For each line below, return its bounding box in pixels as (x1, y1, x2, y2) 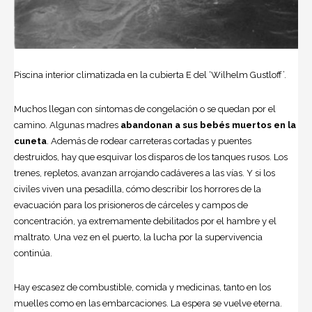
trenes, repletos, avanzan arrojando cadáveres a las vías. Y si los (14, 167, 275, 178)
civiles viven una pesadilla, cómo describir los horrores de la (14, 183, 261, 194)
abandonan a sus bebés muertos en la (120, 119, 296, 130)
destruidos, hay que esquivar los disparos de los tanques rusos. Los (14, 151, 288, 162)
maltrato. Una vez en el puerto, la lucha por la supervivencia (14, 231, 263, 242)
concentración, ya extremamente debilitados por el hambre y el (14, 215, 276, 226)
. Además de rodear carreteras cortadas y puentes (47, 135, 251, 146)
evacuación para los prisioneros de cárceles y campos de (14, 199, 248, 210)
